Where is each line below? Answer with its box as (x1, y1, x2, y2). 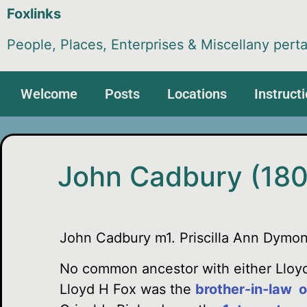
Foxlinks (7, 5, 61, 22)
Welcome (21, 86, 77, 103)
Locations (167, 86, 227, 103)
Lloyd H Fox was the (60, 280, 195, 297)
